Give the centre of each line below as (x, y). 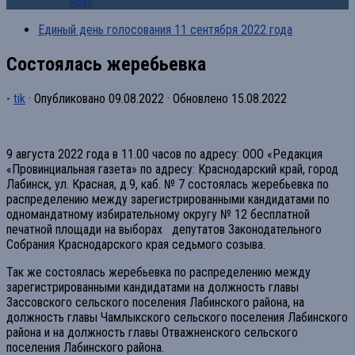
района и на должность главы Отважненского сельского (152, 332)
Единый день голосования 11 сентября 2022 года (165, 30)
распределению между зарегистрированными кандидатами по (168, 199)
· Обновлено (198, 98)
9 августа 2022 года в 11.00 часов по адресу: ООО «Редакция (164, 154)
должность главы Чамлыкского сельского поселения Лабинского (177, 317)
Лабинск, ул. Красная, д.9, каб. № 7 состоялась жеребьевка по (168, 184)
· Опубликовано (69, 98)
